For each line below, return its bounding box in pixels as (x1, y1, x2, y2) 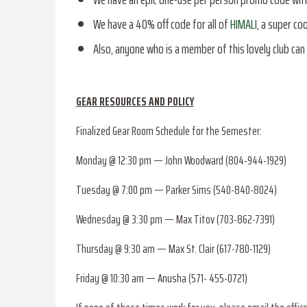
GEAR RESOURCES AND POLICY (75, 92, 194, 112)
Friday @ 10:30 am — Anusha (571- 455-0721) (75, 269, 247, 288)
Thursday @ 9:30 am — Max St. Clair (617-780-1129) (75, 239, 271, 259)
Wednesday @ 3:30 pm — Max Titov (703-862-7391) (75, 210, 275, 230)
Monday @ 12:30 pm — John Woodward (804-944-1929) (75, 151, 286, 171)
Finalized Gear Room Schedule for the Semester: (75, 121, 262, 141)
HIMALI (230, 13, 257, 36)
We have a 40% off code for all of (93, 13, 228, 36)
